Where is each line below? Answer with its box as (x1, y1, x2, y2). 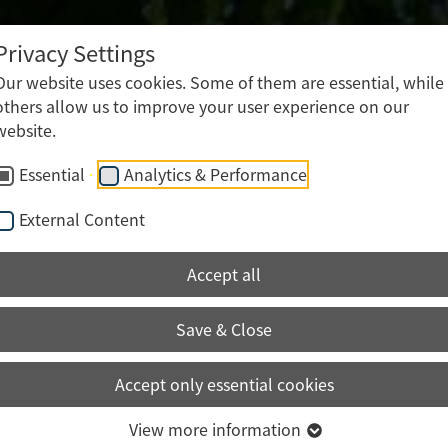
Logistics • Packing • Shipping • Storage (141, 43, 429, 63)
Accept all (187, 262, 261, 286)
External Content (19, 207, 145, 231)
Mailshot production (141, 22, 281, 42)
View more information (128, 417, 305, 441)
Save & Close (176, 317, 272, 341)
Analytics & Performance (124, 162, 307, 186)
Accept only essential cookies (114, 372, 334, 396)
